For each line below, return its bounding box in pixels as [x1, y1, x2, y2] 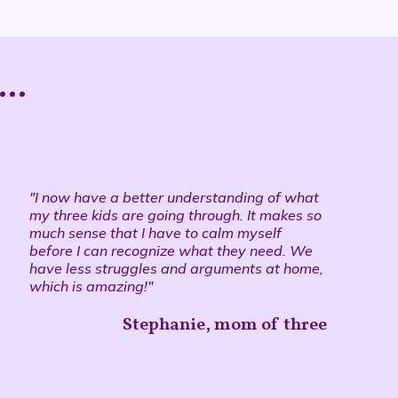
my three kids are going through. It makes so [28, 205, 322, 224]
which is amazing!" [28, 276, 153, 295]
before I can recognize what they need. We [28, 241, 313, 259]
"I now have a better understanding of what [28, 187, 319, 206]
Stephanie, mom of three [123, 312, 328, 338]
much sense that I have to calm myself [28, 223, 282, 242]
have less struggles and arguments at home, [28, 259, 323, 277]
